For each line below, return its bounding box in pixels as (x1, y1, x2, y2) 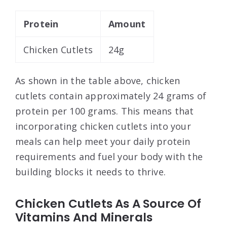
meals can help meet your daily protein (15, 135, 191, 148)
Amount (108, 18, 146, 30)
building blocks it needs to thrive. (15, 166, 166, 178)
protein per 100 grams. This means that (15, 105, 194, 118)
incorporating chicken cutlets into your (15, 120, 191, 133)
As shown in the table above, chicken (15, 74, 180, 87)
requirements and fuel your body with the (15, 150, 203, 163)
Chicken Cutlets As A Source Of (15, 196, 202, 212)
